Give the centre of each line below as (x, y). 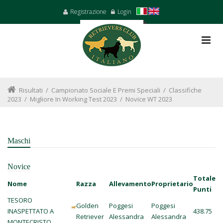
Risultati (31, 90)
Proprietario (172, 184)
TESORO (20, 200)
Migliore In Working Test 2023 (73, 99)
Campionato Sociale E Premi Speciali (106, 90)
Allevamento (130, 184)
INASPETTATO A (31, 211)
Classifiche (185, 90)
